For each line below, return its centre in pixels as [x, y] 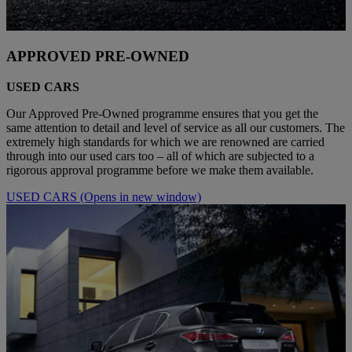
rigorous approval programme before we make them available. [160, 170]
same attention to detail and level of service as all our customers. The [176, 128]
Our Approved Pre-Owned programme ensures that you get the [162, 114]
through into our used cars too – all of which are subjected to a [160, 156]
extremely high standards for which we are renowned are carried [165, 142]
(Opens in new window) [141, 197]
